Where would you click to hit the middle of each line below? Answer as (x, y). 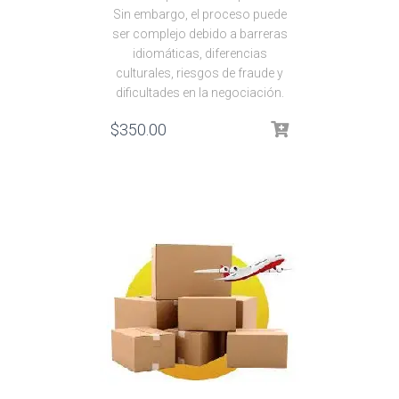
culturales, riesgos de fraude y (199, 73)
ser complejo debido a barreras (199, 34)
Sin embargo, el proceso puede (199, 14)
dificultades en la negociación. (199, 93)
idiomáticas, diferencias (199, 53)
